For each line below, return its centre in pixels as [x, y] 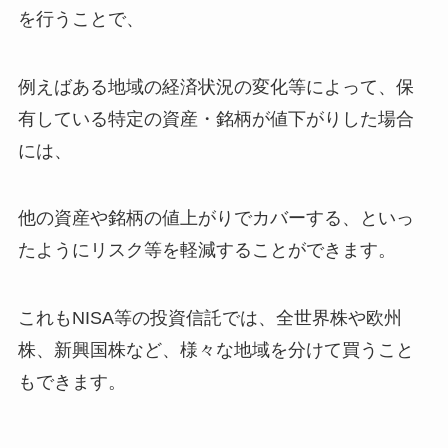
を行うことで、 [80, 18]
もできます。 [71, 382]
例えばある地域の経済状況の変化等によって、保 [215, 86]
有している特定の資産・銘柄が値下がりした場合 [215, 118]
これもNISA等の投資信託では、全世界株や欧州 [209, 318]
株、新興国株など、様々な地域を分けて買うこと [215, 350]
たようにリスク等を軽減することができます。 [206, 250]
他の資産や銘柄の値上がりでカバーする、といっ [215, 218]
